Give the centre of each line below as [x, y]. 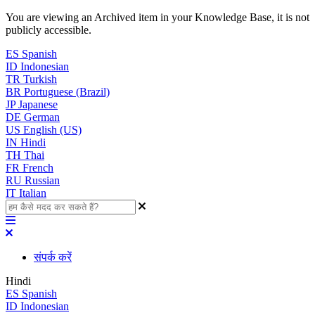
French [38, 168]
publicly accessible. [49, 30]
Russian [42, 180]
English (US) [52, 130]
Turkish [40, 79]
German [42, 117]
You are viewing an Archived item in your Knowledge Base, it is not [157, 17]
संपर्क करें [53, 257]
